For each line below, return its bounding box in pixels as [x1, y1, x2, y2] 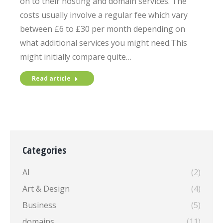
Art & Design [22, 183, 70, 194]
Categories [22, 143, 66, 157]
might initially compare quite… [20, 51, 131, 62]
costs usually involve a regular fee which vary [20, 9, 188, 20]
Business [22, 200, 56, 211]
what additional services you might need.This [20, 37, 187, 48]
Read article [32, 74, 71, 83]
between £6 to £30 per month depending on [20, 23, 185, 34]
